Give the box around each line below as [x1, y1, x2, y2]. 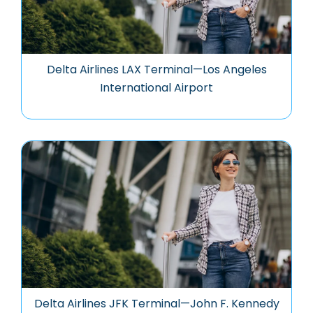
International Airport [100, 80, 213, 96]
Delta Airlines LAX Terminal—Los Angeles [46, 61, 267, 78]
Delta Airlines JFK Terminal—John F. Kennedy [34, 296, 279, 312]
